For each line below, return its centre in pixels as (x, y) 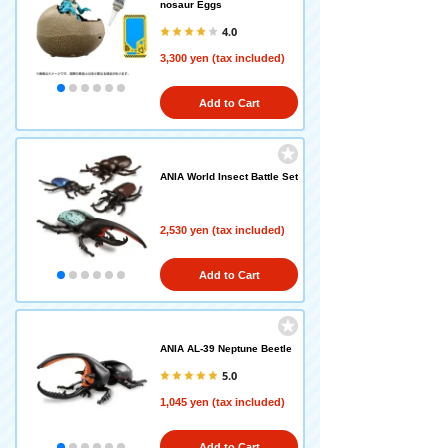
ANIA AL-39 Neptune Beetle (226, 348)
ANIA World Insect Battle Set (229, 176)
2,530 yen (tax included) (222, 230)
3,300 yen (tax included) (222, 58)
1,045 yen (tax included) (222, 402)
